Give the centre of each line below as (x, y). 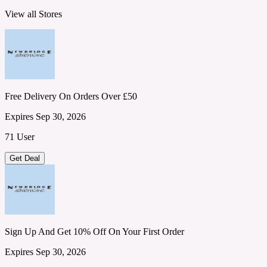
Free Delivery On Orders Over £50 (71, 97)
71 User (20, 137)
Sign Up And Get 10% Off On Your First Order (94, 232)
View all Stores (33, 14)
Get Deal (25, 159)
